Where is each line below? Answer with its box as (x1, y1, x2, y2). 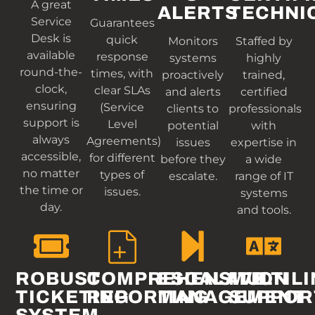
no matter (22, 166, 80, 180)
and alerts (165, 84, 221, 98)
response (96, 49, 148, 63)
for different (89, 150, 155, 165)
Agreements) (86, 134, 162, 148)
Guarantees (89, 15, 155, 30)
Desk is (31, 31, 72, 45)
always (32, 132, 70, 146)
